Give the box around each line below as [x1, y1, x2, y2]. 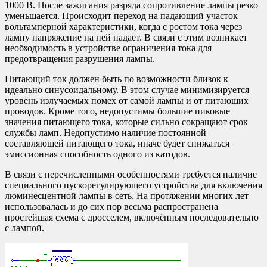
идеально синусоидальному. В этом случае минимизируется [5, 85, 249, 95]
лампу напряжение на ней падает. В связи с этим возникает [5, 32, 247, 43]
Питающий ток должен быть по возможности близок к [5, 74, 228, 85]
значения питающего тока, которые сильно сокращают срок [5, 117, 248, 128]
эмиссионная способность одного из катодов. [5, 149, 190, 160]
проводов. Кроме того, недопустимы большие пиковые [5, 106, 230, 117]
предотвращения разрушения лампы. [5, 54, 155, 64]
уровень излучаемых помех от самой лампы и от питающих [5, 95, 249, 106]
